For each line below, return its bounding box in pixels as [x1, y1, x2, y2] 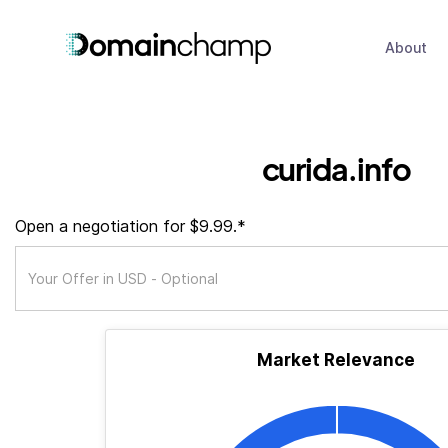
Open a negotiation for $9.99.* [15, 216, 246, 236]
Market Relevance [257, 350, 415, 370]
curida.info [261, 149, 411, 188]
